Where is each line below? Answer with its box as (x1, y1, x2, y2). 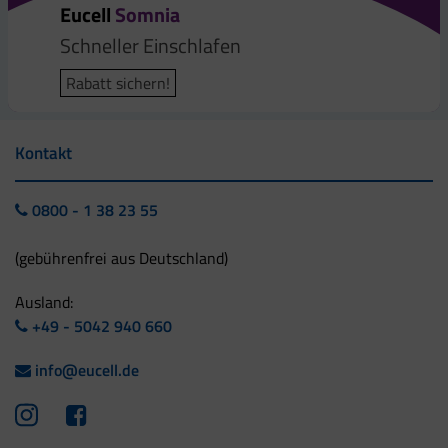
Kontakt (15, 139, 72, 166)
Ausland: (15, 289, 73, 314)
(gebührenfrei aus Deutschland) (15, 245, 228, 270)
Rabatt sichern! (66, 70, 171, 95)
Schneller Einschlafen (60, 29, 242, 61)
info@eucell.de (31, 357, 139, 382)
